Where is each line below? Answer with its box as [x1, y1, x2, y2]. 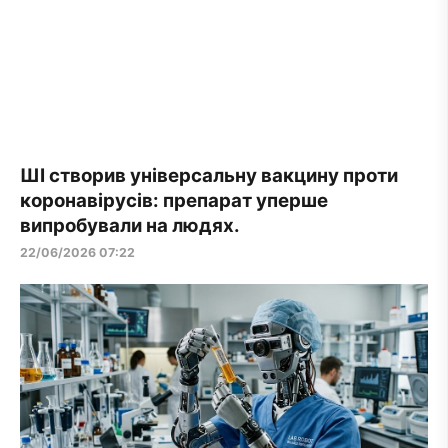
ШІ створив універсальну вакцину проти [20, 163, 398, 187]
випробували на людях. [20, 213, 240, 237]
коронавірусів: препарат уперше [20, 188, 328, 212]
